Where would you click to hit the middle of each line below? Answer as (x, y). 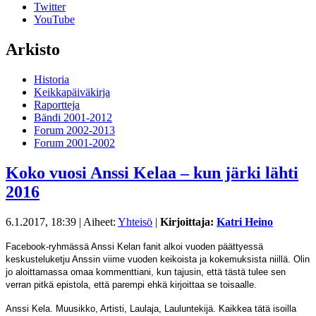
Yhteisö (135, 221)
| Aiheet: (97, 221)
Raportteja (57, 104)
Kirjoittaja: (188, 221)
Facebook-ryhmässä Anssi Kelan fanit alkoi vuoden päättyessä (134, 246)
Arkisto (33, 49)
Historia (51, 79)
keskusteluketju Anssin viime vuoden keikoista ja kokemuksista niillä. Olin (158, 259)
